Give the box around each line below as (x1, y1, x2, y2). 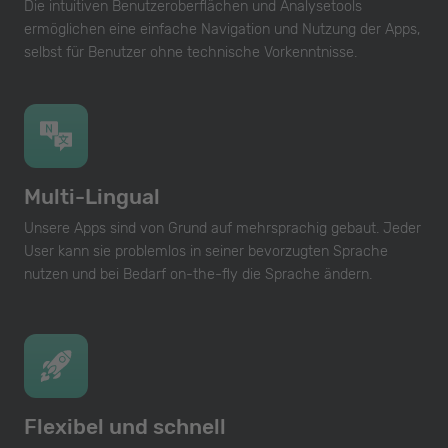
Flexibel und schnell (24, 414, 226, 440)
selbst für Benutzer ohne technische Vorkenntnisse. (24, 44, 357, 62)
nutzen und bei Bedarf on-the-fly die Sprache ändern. (24, 266, 372, 284)
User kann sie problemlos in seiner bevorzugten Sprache (24, 243, 388, 261)
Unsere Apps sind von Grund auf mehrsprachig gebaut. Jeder (24, 220, 421, 238)
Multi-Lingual (24, 184, 160, 210)
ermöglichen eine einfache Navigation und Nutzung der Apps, (24, 21, 420, 39)
